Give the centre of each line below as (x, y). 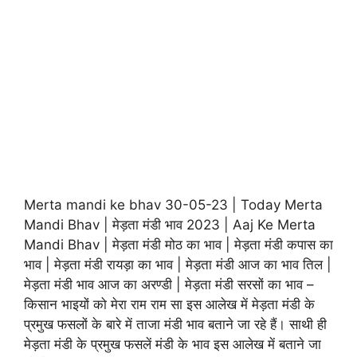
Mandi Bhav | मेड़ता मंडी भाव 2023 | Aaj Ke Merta (170, 225)
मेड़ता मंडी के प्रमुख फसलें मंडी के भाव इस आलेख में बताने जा (173, 344)
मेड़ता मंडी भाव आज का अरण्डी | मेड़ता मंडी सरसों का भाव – (169, 284)
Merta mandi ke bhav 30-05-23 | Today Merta (173, 205)
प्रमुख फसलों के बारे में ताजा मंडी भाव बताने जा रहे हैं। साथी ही (175, 324)
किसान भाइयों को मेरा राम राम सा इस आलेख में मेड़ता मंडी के (169, 304)
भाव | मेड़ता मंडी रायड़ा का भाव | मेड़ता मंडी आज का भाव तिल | (178, 265)
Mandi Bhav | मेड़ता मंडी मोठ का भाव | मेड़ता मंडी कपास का (178, 245)
